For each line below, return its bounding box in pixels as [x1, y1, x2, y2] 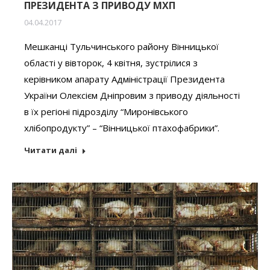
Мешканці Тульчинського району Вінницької [24, 40, 219, 53]
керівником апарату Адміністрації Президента [24, 73, 225, 86]
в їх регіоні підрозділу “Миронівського [24, 105, 188, 118]
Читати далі [24, 145, 77, 156]
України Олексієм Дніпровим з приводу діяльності [24, 89, 240, 102]
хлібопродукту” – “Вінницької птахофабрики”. [24, 122, 219, 134]
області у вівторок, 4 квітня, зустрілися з [24, 57, 198, 69]
